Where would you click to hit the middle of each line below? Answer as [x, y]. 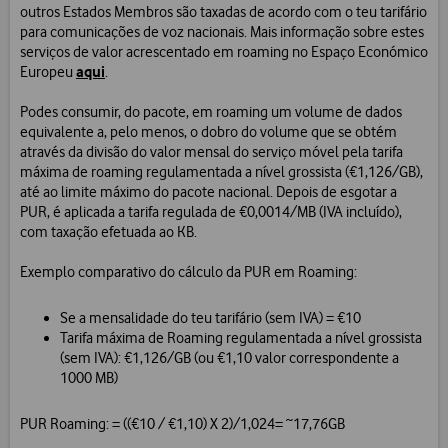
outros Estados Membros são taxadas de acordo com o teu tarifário [223, 12]
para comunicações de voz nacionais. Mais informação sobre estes [222, 32]
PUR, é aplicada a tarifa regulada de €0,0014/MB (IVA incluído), [211, 212]
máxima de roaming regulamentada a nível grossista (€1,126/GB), [221, 172]
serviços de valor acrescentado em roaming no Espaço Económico [224, 52]
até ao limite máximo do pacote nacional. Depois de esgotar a [208, 192]
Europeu [48, 72]
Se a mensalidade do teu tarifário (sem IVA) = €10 [210, 318]
